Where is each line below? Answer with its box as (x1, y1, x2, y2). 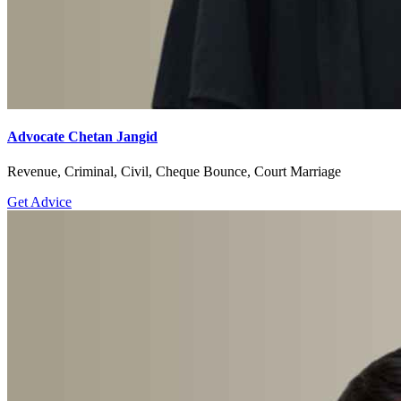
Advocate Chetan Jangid (7, 128, 158, 144)
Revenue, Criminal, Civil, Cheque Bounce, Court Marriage (7, 164, 341, 179)
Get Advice (7, 194, 72, 209)
